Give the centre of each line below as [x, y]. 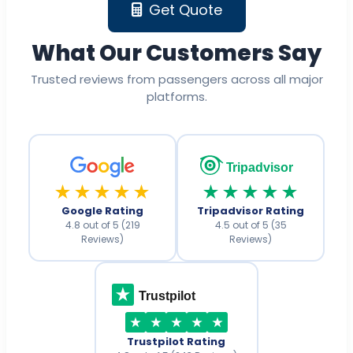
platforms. [176, 97]
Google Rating [102, 210]
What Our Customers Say [176, 54]
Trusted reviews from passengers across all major [176, 80]
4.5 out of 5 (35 [251, 225]
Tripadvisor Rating [251, 210]
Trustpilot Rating [176, 341]
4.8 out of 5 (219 [102, 225]
